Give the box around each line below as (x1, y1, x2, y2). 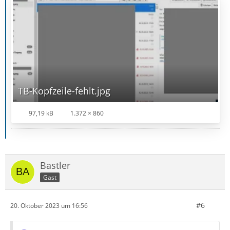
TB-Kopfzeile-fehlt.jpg (18, 85, 110, 98)
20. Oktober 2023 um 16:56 (10, 201, 88, 210)
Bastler (40, 159, 70, 172)
